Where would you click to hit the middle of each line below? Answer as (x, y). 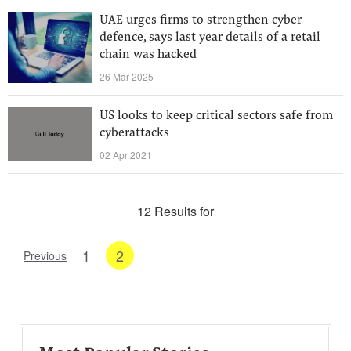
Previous (45, 255)
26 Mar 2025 (127, 76)
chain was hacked (148, 55)
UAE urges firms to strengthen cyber (201, 20)
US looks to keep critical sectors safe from (216, 116)
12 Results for (175, 211)
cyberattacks (134, 133)
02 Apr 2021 (126, 155)
